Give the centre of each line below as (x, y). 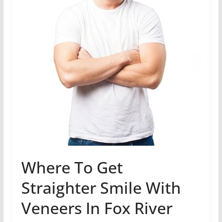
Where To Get (72, 167)
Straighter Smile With (101, 187)
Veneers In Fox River (97, 208)
